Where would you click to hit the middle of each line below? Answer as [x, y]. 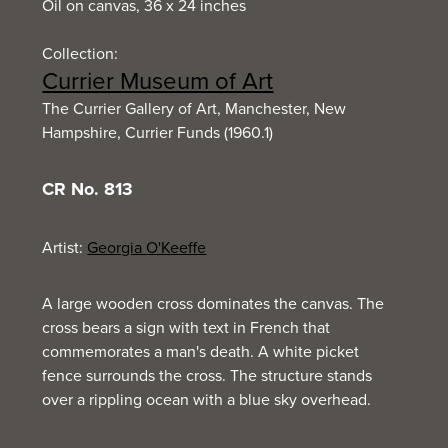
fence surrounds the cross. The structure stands [207, 375]
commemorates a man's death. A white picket [201, 351]
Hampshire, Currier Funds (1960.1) [158, 132]
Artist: [65, 247]
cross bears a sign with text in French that [186, 327]
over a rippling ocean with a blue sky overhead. [207, 399]
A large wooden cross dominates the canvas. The [213, 303]
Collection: [80, 53]
